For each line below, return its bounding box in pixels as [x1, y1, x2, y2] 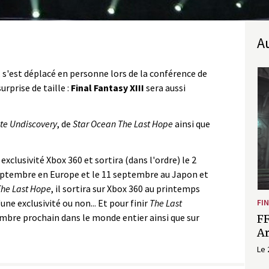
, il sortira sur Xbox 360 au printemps [51, 182, 200, 195]
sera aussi [144, 81, 186, 94]
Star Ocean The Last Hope [73, 117, 173, 130]
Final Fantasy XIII [71, 81, 144, 94]
